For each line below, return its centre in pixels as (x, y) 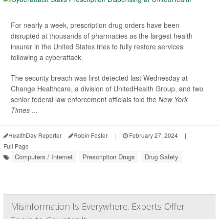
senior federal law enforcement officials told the (85, 99)
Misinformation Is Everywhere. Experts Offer (98, 206)
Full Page (16, 146)
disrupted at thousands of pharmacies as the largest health (102, 35)
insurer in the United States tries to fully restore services (97, 46)
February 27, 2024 (153, 135)
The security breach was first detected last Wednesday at (99, 77)
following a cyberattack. (47, 57)
